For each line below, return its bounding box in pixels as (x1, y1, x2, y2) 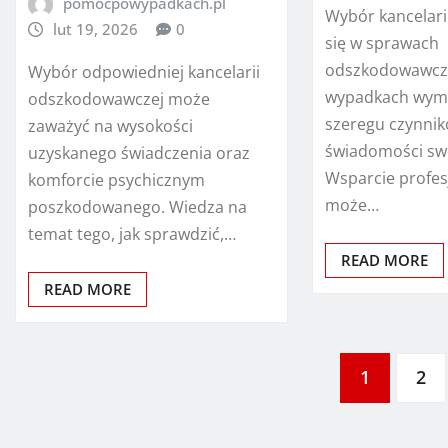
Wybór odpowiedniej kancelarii (28, 61, 260, 83)
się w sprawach (325, 32, 440, 54)
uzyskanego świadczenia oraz (28, 142, 250, 164)
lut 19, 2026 (52, 19, 138, 40)
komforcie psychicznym (28, 169, 205, 191)
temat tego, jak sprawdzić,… (28, 223, 236, 245)
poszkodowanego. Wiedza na (28, 196, 247, 218)
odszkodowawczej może (28, 88, 210, 110)
